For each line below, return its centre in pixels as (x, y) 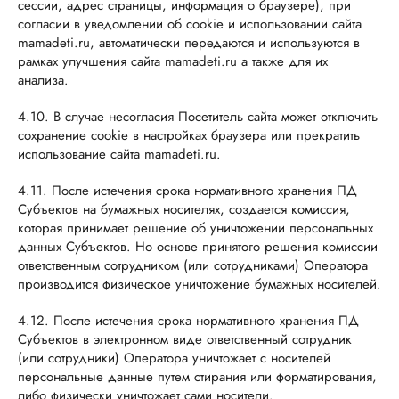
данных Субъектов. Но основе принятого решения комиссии (198, 247)
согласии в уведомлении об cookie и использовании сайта (190, 24)
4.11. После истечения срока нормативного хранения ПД (187, 191)
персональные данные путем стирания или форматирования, (197, 377)
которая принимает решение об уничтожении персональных (195, 228)
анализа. (43, 80)
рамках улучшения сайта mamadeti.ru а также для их (173, 61)
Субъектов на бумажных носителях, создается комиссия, (184, 209)
